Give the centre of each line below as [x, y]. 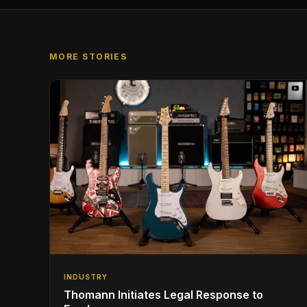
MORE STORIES [88, 56]
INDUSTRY [86, 277]
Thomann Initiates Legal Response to [163, 295]
